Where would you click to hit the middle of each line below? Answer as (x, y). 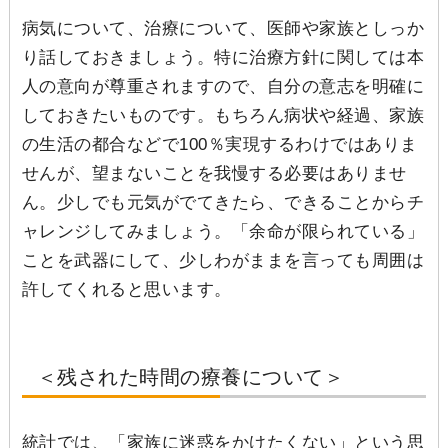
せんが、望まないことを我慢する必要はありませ (214, 173)
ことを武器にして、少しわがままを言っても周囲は (223, 260)
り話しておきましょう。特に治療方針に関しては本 (223, 57)
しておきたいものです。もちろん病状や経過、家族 (223, 115)
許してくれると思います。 (126, 289)
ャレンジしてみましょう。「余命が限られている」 (223, 231)
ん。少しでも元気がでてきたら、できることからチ (223, 202)
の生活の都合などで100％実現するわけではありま (219, 144)
